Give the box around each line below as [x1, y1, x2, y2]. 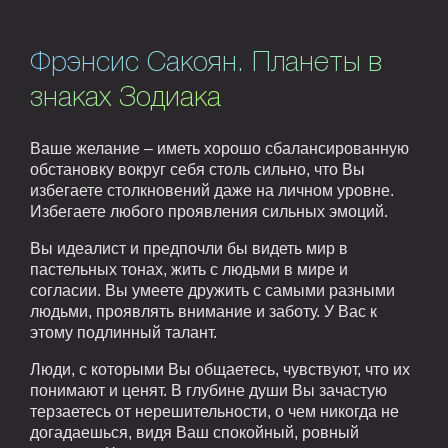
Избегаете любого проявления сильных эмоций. [30, 202, 388, 220]
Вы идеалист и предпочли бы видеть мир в [30, 239, 348, 257]
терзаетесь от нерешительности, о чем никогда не [30, 402, 399, 420]
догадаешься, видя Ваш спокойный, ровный [30, 423, 359, 441]
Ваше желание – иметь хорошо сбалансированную [30, 139, 409, 157]
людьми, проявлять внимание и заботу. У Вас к [30, 302, 377, 320]
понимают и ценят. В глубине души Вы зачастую [30, 381, 387, 399]
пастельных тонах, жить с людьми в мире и [30, 260, 348, 278]
